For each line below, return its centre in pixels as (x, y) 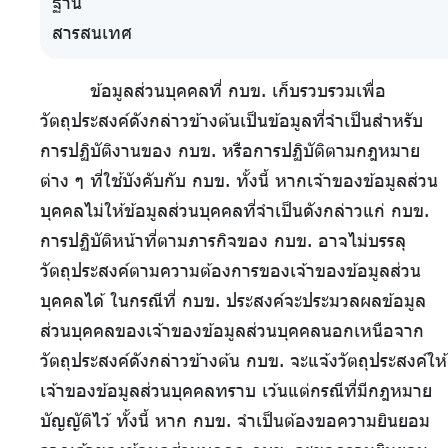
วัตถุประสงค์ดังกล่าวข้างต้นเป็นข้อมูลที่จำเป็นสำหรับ (231, 120)
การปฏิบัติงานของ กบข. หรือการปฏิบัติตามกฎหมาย (230, 150)
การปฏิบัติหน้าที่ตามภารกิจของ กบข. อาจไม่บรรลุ (223, 240)
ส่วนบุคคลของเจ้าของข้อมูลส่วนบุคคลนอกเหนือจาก (232, 330)
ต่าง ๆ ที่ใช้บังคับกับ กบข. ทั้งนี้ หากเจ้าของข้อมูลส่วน (239, 180)
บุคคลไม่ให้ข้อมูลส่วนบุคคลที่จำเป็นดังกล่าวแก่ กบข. (234, 210)
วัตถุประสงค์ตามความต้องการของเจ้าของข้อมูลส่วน (230, 270)
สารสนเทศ (92, 32)
